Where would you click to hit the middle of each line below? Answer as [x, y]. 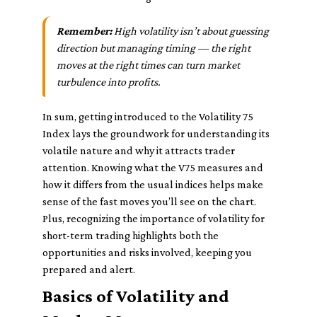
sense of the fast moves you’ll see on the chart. [149, 201]
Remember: [84, 31]
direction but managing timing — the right [154, 48]
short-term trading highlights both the [131, 235]
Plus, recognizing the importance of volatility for [154, 218]
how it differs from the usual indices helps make [153, 184]
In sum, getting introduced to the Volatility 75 [148, 116]
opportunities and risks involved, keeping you [147, 252]
